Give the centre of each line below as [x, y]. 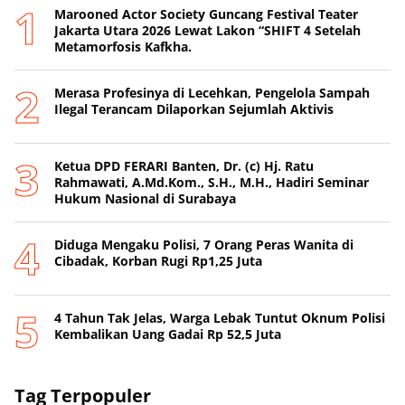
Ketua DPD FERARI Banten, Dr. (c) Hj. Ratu [184, 166]
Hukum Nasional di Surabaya [145, 199]
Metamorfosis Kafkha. [123, 47]
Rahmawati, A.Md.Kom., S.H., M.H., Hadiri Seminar [212, 183]
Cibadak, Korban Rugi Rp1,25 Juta [158, 261]
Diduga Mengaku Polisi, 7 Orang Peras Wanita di [204, 245]
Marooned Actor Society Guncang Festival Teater [206, 14]
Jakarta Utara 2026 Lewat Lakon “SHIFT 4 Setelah [207, 31]
